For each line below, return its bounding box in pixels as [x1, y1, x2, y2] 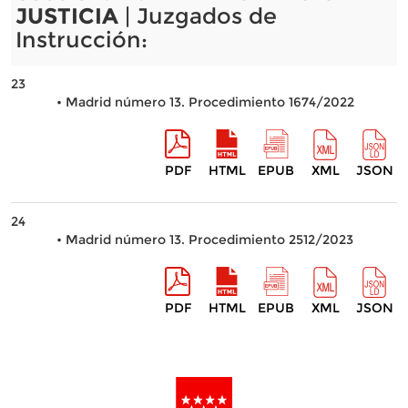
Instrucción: [15, 26, 148, 53]
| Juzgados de [117, 3, 277, 29]
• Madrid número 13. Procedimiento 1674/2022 [56, 94, 354, 110]
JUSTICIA [15, 3, 118, 29]
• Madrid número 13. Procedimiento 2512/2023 [56, 231, 353, 248]
